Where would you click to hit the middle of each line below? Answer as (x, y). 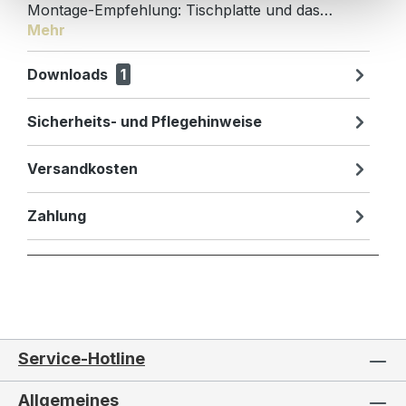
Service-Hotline (82, 358)
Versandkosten (82, 169)
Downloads (69, 75)
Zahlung (57, 216)
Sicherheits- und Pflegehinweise (145, 122)
